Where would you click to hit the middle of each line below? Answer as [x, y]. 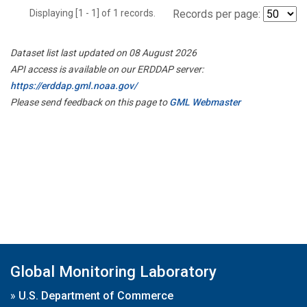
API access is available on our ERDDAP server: [107, 69]
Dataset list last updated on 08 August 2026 [103, 52]
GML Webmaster [205, 102]
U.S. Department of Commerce [96, 296]
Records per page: [217, 14]
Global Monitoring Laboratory [113, 271]
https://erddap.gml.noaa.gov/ [74, 85]
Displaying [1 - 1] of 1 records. [97, 13]
